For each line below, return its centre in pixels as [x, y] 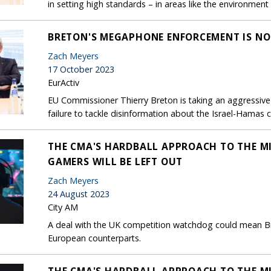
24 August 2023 [79, 194]
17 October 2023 [81, 69]
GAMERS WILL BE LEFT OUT [116, 161]
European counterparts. [94, 238]
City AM [63, 207]
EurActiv [64, 82]
